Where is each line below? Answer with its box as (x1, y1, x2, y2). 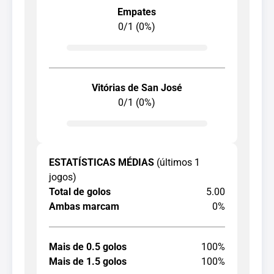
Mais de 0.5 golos (49, 241, 127, 253)
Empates (117, 6, 157, 18)
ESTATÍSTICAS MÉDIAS (49, 157, 157, 169)
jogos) (49, 171, 76, 183)
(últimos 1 (157, 157, 200, 169)
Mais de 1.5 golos (49, 256, 127, 268)
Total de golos (49, 186, 111, 198)
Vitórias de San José (91, 82, 182, 94)
